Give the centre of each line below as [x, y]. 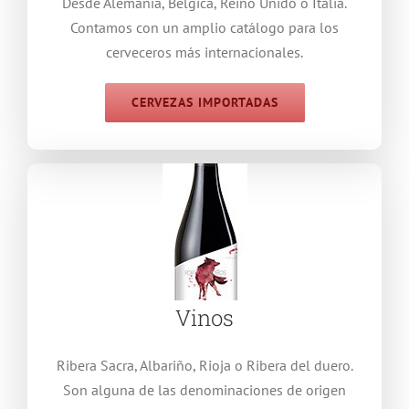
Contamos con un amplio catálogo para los [204, 27]
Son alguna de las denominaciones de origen [204, 390]
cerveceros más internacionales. [204, 52]
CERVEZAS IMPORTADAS [204, 102]
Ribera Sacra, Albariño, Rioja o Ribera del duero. [204, 365]
